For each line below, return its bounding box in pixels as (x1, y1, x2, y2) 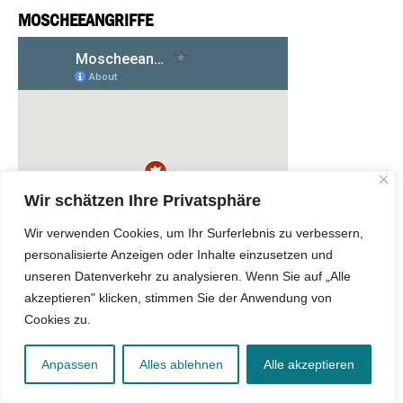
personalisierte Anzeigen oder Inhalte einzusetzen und (24, 247, 333, 262)
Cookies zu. (24, 312, 91, 327)
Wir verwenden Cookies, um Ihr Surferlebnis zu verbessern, (24, 226, 363, 240)
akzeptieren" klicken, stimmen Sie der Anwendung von (24, 291, 332, 305)
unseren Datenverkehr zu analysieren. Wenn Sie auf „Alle (24, 269, 351, 283)
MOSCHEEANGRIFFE (18, 10, 153, 31)
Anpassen (40, 357, 98, 372)
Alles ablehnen (139, 357, 223, 372)
